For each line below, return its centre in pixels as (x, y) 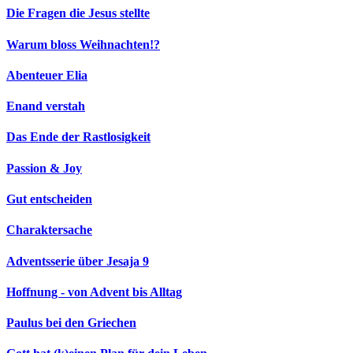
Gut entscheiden (49, 199)
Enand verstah (46, 106)
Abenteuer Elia (47, 75)
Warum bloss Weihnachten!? (83, 44)
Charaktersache (49, 230)
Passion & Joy (44, 168)
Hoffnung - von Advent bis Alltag (94, 292)
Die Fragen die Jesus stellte (78, 13)
